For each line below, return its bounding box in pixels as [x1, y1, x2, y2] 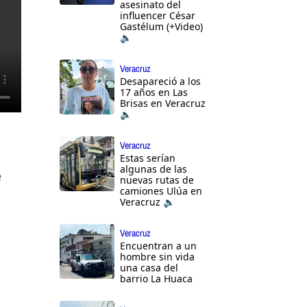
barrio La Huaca [120, 272, 193, 286]
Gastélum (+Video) [120, 20, 203, 34]
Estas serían [120, 151, 175, 165]
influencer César [120, 9, 195, 23]
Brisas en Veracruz [120, 97, 206, 110]
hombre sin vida [120, 250, 195, 264]
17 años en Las [120, 86, 188, 99]
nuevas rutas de [120, 173, 194, 187]
